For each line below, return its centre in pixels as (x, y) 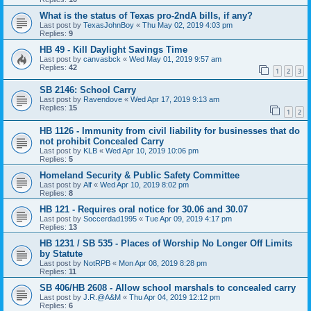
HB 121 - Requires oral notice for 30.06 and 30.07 (144, 209)
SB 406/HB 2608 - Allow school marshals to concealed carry (168, 287)
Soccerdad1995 (110, 218)
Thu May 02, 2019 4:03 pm (187, 25)
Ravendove (103, 100)
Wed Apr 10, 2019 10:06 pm (152, 150)
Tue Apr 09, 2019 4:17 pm (188, 218)
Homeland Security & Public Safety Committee (140, 175)
